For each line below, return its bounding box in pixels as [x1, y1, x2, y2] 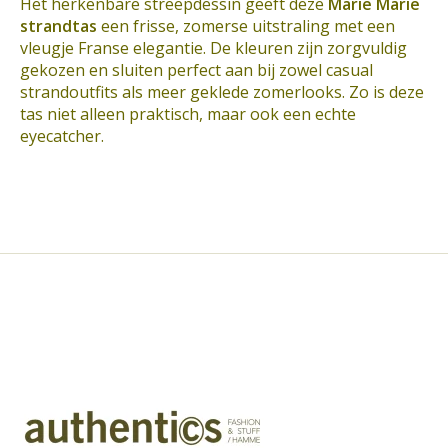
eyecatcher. [20, 124, 104, 147]
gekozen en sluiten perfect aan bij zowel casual [20, 58, 373, 81]
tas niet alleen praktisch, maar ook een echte [20, 102, 356, 125]
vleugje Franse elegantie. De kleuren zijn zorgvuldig [20, 36, 407, 59]
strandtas [20, 14, 97, 37]
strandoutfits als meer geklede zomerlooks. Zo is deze [20, 80, 424, 103]
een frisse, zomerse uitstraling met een [97, 14, 395, 37]
